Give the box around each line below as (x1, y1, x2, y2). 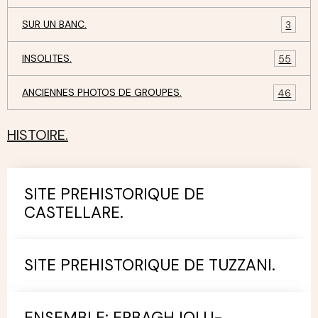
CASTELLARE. (24, 202, 124, 223)
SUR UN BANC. (22, 18, 87, 31)
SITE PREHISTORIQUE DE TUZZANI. (24, 255, 275, 275)
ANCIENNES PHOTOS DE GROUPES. (22, 86, 182, 99)
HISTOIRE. (7, 126, 68, 144)
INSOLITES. (22, 52, 72, 65)
